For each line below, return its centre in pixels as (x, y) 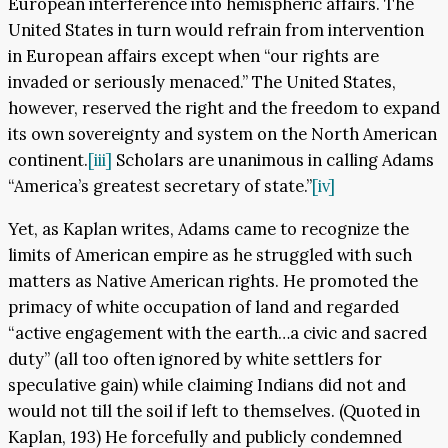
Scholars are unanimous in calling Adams (273, 160)
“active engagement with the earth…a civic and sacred (217, 332)
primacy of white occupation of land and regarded (203, 306)
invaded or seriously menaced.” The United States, (202, 82)
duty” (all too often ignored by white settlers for (195, 358)
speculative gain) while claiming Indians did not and (207, 384)
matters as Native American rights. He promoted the (213, 280)
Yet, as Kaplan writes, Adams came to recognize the (208, 228)
